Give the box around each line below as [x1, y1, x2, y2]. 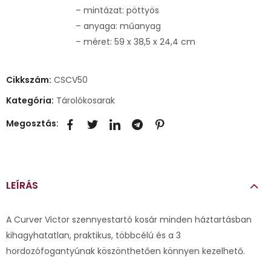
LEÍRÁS [6, 178, 38, 192]
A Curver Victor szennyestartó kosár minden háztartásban [6, 213, 252, 226]
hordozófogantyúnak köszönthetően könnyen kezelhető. [6, 244, 245, 257]
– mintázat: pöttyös [76, 4, 159, 16]
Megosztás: [6, 117, 59, 130]
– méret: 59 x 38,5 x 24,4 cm [76, 35, 195, 48]
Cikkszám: [6, 73, 53, 86]
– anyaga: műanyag [76, 19, 161, 32]
